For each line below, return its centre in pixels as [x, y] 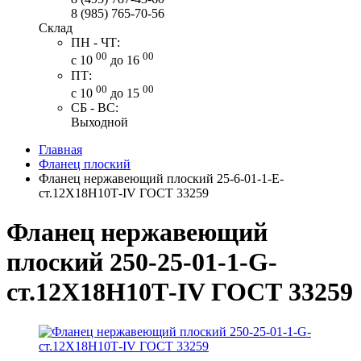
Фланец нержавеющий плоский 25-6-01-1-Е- [161, 178]
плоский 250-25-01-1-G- [142, 262]
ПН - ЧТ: [95, 43]
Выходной [100, 122]
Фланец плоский [85, 164]
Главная [60, 149]
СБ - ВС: [95, 107]
